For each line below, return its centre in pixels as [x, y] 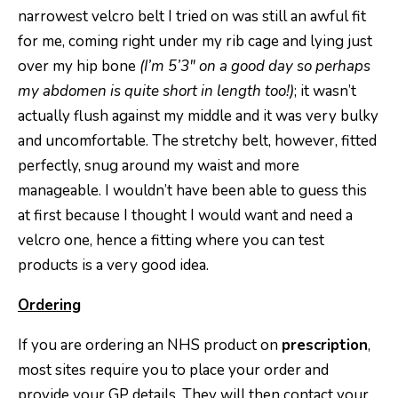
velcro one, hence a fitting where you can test [171, 241]
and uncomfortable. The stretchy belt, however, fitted [197, 141]
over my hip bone [79, 67]
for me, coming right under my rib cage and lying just [195, 42]
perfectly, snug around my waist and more [159, 166]
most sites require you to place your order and [173, 370]
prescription [325, 346]
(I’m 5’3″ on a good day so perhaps [255, 67]
